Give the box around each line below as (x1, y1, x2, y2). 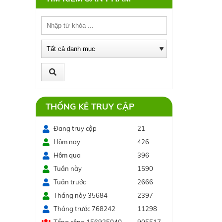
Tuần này (54, 165, 82, 172)
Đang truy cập (54, 124, 97, 132)
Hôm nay (54, 138, 80, 146)
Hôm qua (54, 151, 81, 159)
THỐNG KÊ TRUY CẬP (46, 101, 134, 111)
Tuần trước (54, 178, 86, 186)
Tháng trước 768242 (54, 205, 115, 213)
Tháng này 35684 (54, 191, 108, 199)
